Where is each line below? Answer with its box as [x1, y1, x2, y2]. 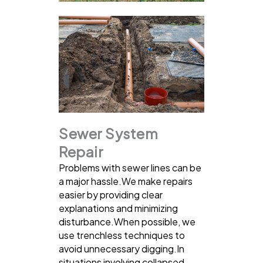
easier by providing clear [59, 188, 163, 201]
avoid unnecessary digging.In [59, 242, 184, 255]
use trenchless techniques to [59, 228, 185, 241]
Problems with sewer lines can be [59, 161, 201, 174]
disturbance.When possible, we [59, 215, 195, 228]
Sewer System [59, 124, 158, 142]
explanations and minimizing [59, 201, 178, 214]
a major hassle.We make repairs [59, 174, 193, 187]
